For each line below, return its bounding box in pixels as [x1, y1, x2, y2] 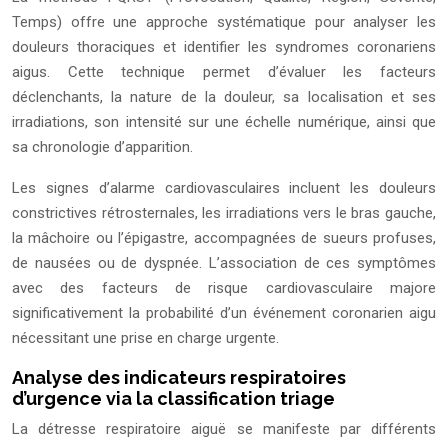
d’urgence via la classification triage [12, 388, 335, 410]
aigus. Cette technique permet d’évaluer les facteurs [12, 63, 436, 82]
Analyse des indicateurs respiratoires [12, 367, 346, 389]
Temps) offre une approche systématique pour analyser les [12, 13, 436, 32]
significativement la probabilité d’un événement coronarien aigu [12, 304, 436, 323]
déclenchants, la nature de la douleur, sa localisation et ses [12, 88, 436, 107]
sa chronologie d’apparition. [12, 138, 193, 157]
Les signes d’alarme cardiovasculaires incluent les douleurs [12, 179, 436, 198]
